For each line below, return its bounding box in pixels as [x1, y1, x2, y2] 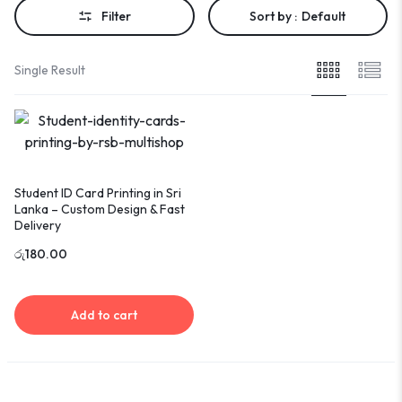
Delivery [14, 216, 61, 233]
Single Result [14, 61, 85, 78]
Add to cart [71, 306, 137, 323]
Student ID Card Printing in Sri [14, 184, 181, 201]
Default [301, 8, 346, 24]
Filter [100, 8, 131, 24]
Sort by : [249, 8, 298, 24]
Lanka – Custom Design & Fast [14, 200, 185, 217]
